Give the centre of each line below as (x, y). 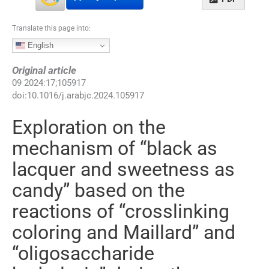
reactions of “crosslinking (121, 211)
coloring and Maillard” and (124, 232)
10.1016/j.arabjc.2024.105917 (86, 95)
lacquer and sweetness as (123, 169)
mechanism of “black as (115, 148)
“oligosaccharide (83, 253)
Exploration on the (89, 127)
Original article (44, 70)
